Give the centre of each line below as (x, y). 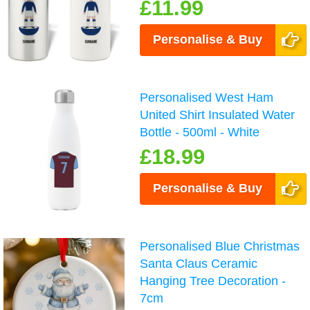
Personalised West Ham (207, 98)
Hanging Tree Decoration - (213, 281)
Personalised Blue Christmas (220, 247)
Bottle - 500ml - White (200, 133)
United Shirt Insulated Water (218, 115)
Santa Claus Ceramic (199, 264)
